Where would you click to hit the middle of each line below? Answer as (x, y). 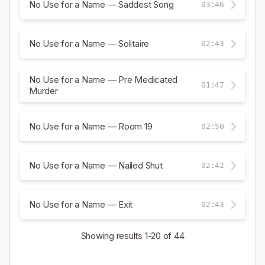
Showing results (113, 235)
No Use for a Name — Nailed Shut (96, 166)
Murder (43, 91)
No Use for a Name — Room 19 (91, 127)
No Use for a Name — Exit (81, 205)
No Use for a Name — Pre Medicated (104, 79)
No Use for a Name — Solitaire (89, 44)
